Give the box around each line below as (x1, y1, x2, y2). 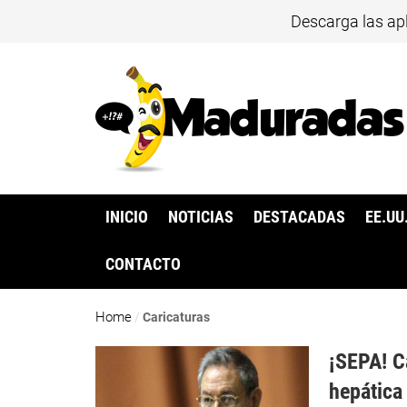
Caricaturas (143, 310, 211, 325)
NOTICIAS (168, 208, 234, 227)
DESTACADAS (253, 208, 346, 227)
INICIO (104, 208, 148, 227)
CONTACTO (104, 255, 181, 274)
